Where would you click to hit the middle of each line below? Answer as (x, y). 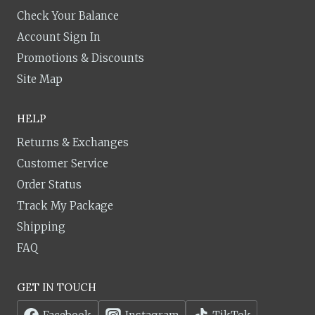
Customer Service (63, 163)
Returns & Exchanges (73, 142)
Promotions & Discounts (81, 58)
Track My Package (65, 206)
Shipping (41, 227)
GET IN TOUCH (57, 287)
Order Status (49, 185)
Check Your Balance (68, 16)
